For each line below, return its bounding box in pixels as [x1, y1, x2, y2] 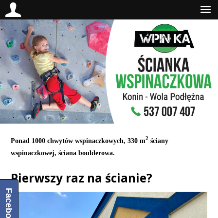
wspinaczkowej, [11, 148, 59, 157]
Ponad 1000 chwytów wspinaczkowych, [11, 136, 128, 145]
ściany [148, 136, 169, 145]
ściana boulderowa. [58, 148, 115, 157]
